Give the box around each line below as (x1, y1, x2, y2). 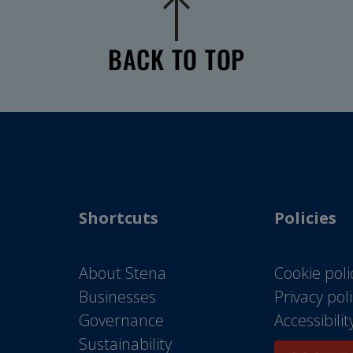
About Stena (79, 262, 166, 284)
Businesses (79, 286, 156, 307)
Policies (274, 207, 336, 229)
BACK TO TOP (107, 40, 246, 78)
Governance (79, 310, 164, 331)
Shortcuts (79, 207, 158, 229)
